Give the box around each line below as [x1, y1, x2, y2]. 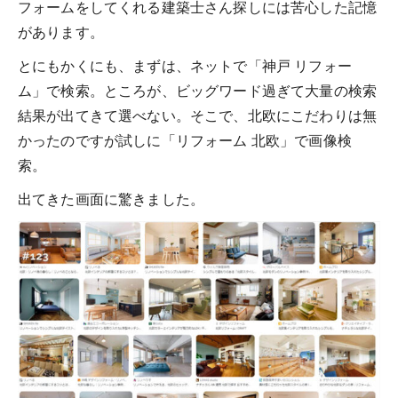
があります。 [18, 25, 104, 41]
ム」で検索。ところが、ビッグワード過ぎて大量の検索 [18, 84, 378, 99]
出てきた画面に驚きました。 [18, 192, 205, 208]
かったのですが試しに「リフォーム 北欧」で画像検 [18, 133, 352, 149]
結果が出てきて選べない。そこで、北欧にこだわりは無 [18, 108, 377, 124]
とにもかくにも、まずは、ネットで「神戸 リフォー [18, 59, 352, 75]
